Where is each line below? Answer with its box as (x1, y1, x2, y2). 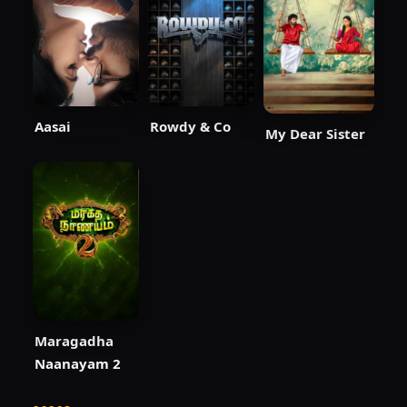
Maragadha (35, 332, 114, 351)
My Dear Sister (265, 124, 365, 143)
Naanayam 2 (35, 354, 121, 373)
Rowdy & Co (150, 117, 231, 135)
